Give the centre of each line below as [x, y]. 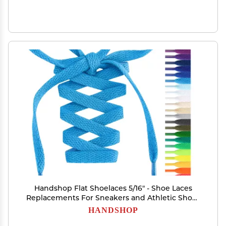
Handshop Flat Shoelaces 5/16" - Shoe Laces [113, 188]
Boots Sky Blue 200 [113, 207]
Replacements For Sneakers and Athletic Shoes [113, 198]
